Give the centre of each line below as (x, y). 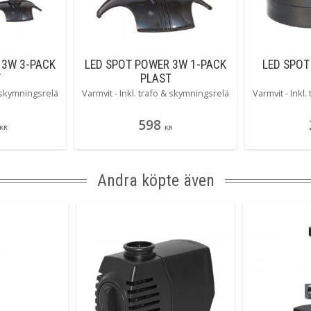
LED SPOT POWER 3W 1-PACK (155, 65)
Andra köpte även (155, 181)
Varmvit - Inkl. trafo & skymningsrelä (155, 93)
